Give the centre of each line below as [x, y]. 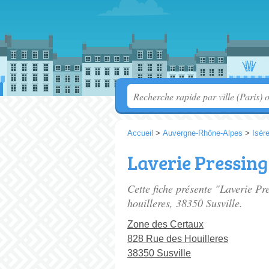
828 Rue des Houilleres [178, 239]
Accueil [140, 133]
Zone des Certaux [165, 224]
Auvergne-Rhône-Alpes [203, 133]
